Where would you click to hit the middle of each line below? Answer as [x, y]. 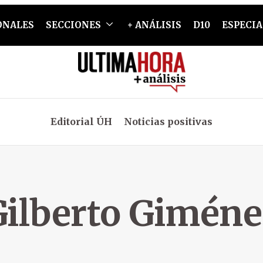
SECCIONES [73, 25]
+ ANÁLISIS [154, 25]
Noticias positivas [168, 122]
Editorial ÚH [81, 122]
